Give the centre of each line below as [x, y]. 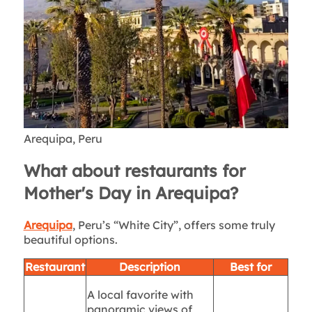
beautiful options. [70, 240]
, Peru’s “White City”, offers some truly [173, 225]
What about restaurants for [134, 171]
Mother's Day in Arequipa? [131, 193]
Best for [250, 267]
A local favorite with [140, 295]
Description [149, 267]
